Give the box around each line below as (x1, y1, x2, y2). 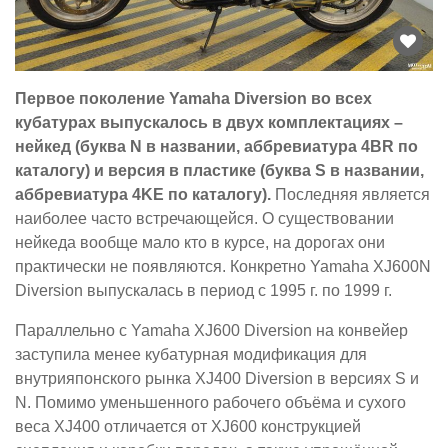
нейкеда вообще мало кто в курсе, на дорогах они (15, 233, 385, 251)
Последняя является (271, 185, 430, 203)
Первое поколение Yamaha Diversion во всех (15, 89, 372, 107)
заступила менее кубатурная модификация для (15, 345, 367, 363)
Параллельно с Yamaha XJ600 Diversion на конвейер (15, 321, 408, 339)
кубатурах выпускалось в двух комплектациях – (15, 113, 403, 131)
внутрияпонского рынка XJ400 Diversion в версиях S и (15, 369, 419, 387)
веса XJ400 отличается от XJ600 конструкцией (15, 417, 361, 435)
